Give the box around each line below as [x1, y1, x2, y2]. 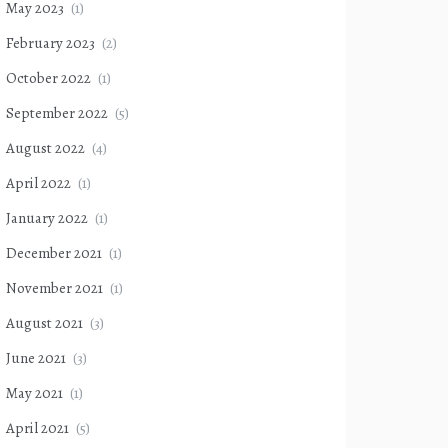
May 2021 [6, 383, 63, 403]
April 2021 [6, 418, 69, 438]
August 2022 [6, 138, 85, 158]
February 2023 [6, 33, 95, 53]
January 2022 [6, 208, 88, 228]
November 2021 [6, 278, 103, 298]
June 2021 [6, 348, 66, 368]
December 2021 [6, 243, 102, 263]
